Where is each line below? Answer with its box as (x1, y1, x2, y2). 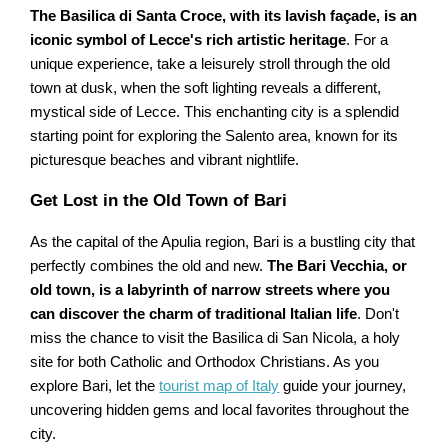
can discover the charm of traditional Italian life (30, 306, 358, 323)
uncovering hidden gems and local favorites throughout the (30, 402, 410, 419)
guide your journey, (279, 378, 407, 395)
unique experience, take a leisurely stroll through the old (30, 56, 391, 73)
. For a (346, 32, 389, 49)
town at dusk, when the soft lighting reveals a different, (30, 80, 382, 97)
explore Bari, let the (30, 378, 160, 395)
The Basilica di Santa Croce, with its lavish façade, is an (30, 8, 418, 25)
